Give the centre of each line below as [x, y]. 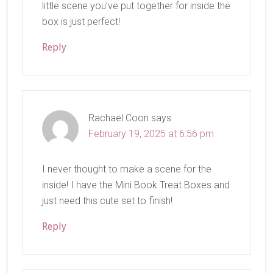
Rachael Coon [118, 118]
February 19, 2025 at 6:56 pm [151, 133]
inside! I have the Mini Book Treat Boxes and [136, 185]
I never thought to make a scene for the [126, 169]
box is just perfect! [81, 21]
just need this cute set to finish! [107, 200]
